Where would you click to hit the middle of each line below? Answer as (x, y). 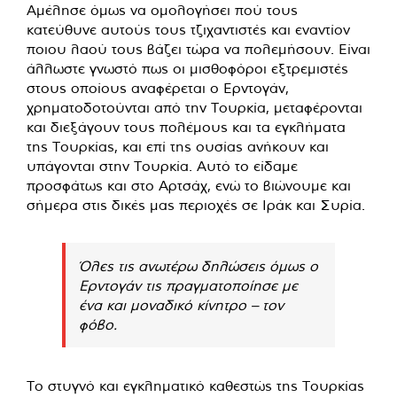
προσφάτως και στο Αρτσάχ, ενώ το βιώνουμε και (189, 185)
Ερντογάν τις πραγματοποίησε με (188, 285)
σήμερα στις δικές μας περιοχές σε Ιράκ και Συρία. (196, 204)
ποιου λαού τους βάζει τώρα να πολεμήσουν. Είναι (198, 48)
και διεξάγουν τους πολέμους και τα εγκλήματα (186, 126)
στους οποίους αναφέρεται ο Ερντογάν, (158, 87)
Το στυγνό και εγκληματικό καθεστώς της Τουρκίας (195, 385)
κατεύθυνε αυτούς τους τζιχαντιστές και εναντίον (188, 29)
